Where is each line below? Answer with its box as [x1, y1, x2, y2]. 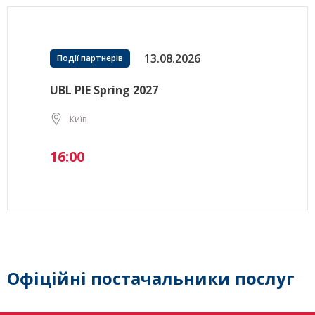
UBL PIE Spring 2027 [50, 82, 158, 98]
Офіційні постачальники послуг [7, 266, 295, 290]
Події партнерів [57, 52, 123, 65]
